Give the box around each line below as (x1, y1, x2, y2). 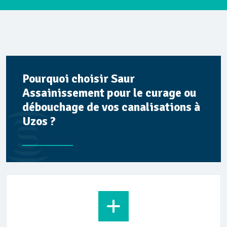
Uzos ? (22, 114, 56, 129)
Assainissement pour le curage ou (22, 86, 196, 100)
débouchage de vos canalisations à (22, 100, 200, 115)
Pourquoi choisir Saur (22, 71, 135, 86)
